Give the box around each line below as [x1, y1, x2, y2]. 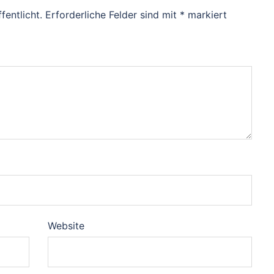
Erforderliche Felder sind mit [45, 8, 180, 21]
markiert [185, 8, 227, 21]
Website [47, 219, 84, 232]
